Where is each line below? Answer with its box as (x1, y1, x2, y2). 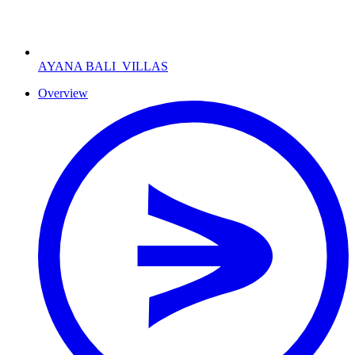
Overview (38, 86, 88, 100)
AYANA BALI (38, 59, 122, 73)
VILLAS (122, 59, 168, 73)
